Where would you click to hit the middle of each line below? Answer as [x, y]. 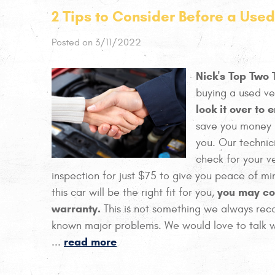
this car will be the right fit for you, [134, 192]
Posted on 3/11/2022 [96, 42]
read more [90, 242]
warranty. [76, 209]
